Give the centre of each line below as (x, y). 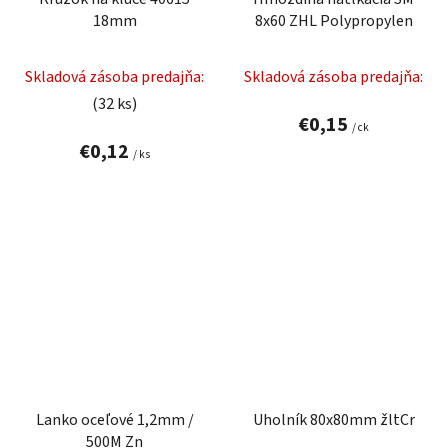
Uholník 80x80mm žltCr (333, 419)
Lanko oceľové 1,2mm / (114, 419)
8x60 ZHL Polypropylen (333, 20)
